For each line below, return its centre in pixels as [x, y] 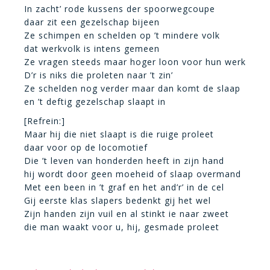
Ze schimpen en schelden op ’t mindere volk [122, 35]
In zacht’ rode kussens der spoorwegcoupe [120, 9]
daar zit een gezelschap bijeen [92, 22]
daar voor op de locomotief [86, 147]
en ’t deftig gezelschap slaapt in [95, 102]
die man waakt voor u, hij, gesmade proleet [122, 227]
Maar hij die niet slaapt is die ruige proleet [119, 134]
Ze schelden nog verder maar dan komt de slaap [132, 88]
